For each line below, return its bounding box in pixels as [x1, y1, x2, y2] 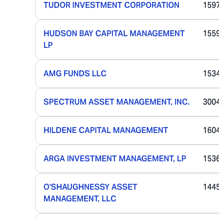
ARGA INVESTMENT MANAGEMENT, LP [44, 153, 186, 164]
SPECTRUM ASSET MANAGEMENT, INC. [44, 97, 190, 107]
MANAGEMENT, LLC [44, 194, 116, 204]
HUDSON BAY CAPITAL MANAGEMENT [44, 28, 185, 39]
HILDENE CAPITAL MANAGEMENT [44, 125, 168, 135]
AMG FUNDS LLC [44, 68, 107, 79]
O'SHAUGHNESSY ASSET [44, 182, 137, 192]
